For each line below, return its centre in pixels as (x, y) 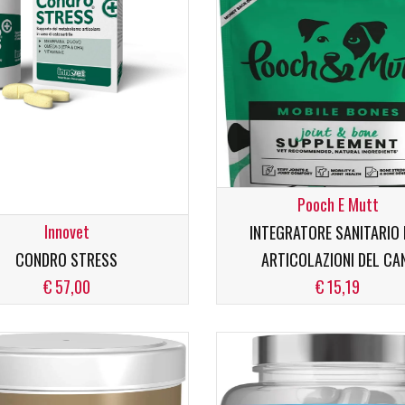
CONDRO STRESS (67, 259)
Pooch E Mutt (338, 204)
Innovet (66, 231)
